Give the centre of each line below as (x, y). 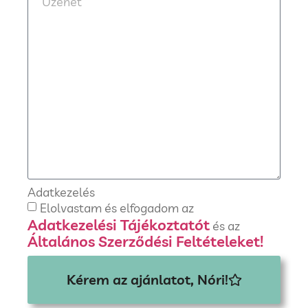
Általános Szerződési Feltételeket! (145, 242)
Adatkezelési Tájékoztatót (119, 224)
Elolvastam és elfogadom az (117, 208)
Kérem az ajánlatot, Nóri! (147, 280)
